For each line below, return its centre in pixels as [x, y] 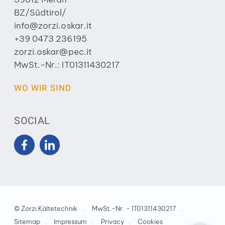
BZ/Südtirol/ [40, 13]
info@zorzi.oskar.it [53, 26]
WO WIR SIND [43, 88]
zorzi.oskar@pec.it [53, 52]
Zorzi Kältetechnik [49, 208]
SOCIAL [32, 121]
